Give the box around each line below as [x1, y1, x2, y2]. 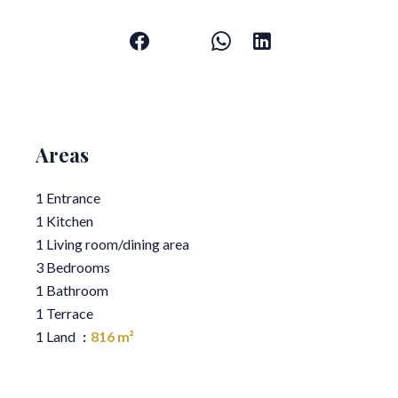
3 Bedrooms [36, 259, 110, 276]
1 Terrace [36, 305, 93, 322]
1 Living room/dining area [36, 235, 189, 253]
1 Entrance [36, 189, 100, 207]
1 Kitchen [36, 212, 93, 230]
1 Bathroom [36, 282, 108, 299]
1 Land [36, 328, 78, 346]
